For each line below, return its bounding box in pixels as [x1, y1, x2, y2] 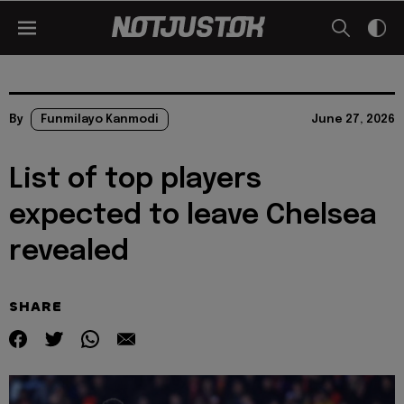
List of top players [9, 166, 262, 194]
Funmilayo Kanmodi [41, 114, 159, 125]
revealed [9, 238, 129, 266]
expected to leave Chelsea [9, 202, 377, 230]
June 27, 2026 [311, 114, 395, 125]
